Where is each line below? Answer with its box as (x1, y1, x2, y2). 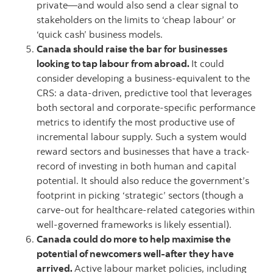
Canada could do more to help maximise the (37, 233, 231, 245)
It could (191, 57, 224, 69)
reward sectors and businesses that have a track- (37, 145, 250, 157)
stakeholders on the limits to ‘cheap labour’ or (37, 13, 236, 26)
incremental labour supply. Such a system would (37, 130, 247, 143)
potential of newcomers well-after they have (37, 247, 234, 260)
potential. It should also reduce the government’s (37, 174, 249, 186)
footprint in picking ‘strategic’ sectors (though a (37, 189, 244, 201)
